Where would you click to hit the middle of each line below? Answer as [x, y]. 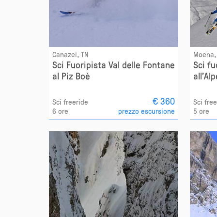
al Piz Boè [71, 76]
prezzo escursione [147, 111]
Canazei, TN [70, 54]
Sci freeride [70, 101]
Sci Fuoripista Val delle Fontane [113, 65]
